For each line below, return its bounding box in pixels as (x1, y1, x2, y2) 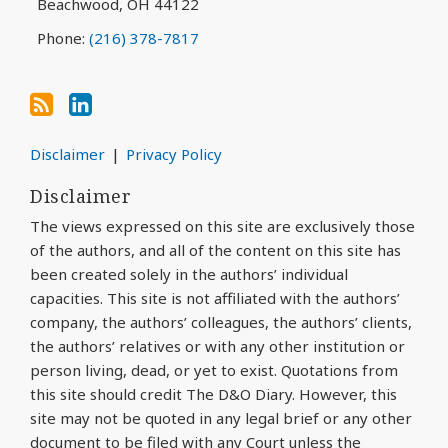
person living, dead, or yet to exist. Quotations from (30, 359, 398, 380)
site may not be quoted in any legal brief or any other (30, 407, 412, 428)
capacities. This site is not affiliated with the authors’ (30, 287, 400, 308)
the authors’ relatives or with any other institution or (30, 335, 405, 356)
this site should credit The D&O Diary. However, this (30, 383, 397, 404)
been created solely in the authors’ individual (30, 263, 348, 284)
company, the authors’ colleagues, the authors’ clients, (30, 311, 412, 332)
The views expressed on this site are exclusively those (30, 215, 415, 236)
